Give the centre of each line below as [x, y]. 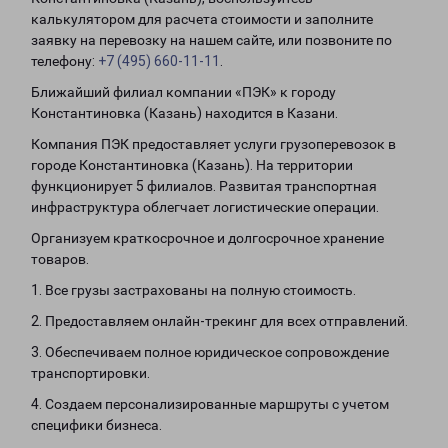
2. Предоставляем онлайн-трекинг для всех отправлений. [219, 321]
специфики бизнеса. [96, 425]
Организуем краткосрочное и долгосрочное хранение [207, 238]
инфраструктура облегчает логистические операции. [205, 207]
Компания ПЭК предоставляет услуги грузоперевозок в [213, 144]
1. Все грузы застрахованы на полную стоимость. [193, 290]
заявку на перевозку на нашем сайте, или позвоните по [211, 40]
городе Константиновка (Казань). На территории [192, 165]
